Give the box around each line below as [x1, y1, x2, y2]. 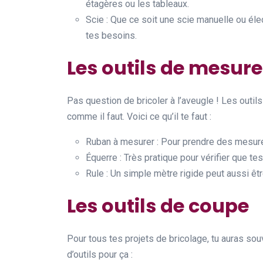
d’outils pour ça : [67, 249, 133, 260]
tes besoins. [86, 30, 137, 41]
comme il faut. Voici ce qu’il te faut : [67, 111, 211, 122]
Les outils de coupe [67, 193, 249, 219]
